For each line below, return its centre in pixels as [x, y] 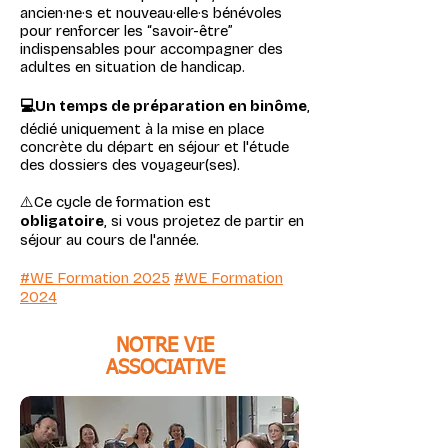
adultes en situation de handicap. [132, 67]
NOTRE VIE [165, 346]
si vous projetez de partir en [207, 221]
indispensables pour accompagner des [151, 49]
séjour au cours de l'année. [109, 240]
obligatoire [62, 221]
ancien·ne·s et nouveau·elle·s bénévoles [151, 13]
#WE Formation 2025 [95, 278]
